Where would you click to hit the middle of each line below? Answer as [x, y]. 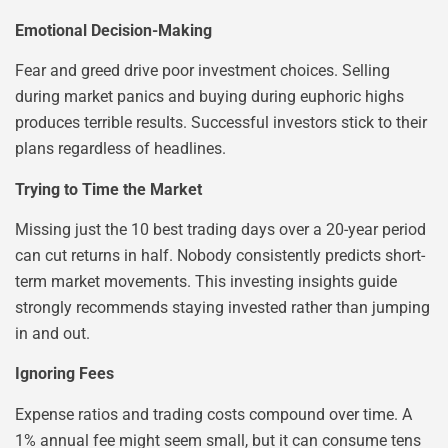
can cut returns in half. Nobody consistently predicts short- [220, 255]
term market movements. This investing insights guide [206, 281]
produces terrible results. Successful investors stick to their [221, 123]
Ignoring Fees [64, 374]
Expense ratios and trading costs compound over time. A [213, 414]
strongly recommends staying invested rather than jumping [222, 307]
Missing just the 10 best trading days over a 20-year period [220, 229]
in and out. [52, 333]
